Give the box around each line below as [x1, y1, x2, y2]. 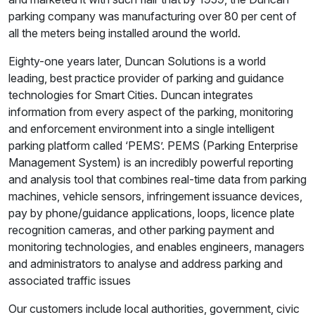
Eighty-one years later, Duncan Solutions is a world [8, 54, 266, 69]
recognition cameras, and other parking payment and [8, 223, 274, 238]
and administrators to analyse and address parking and [8, 257, 283, 271]
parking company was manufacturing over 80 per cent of [8, 9, 297, 24]
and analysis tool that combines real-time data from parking [8, 172, 307, 187]
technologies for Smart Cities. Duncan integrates [8, 88, 253, 103]
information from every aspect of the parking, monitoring [8, 105, 293, 120]
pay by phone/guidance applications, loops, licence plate [8, 206, 295, 221]
